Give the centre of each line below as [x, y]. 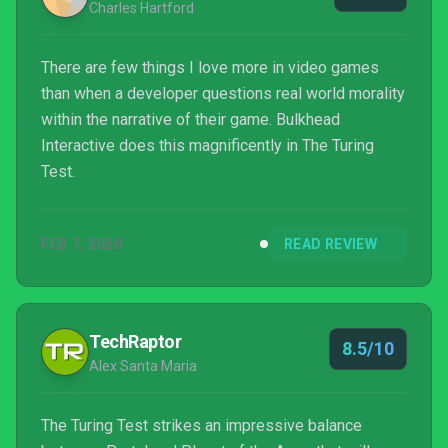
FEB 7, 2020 [82, 244]
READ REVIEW [330, 244]
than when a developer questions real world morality [223, 93]
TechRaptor [135, 341]
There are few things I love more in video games [210, 67]
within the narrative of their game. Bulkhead [190, 119]
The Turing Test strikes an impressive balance [201, 425]
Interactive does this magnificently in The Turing [207, 145]
